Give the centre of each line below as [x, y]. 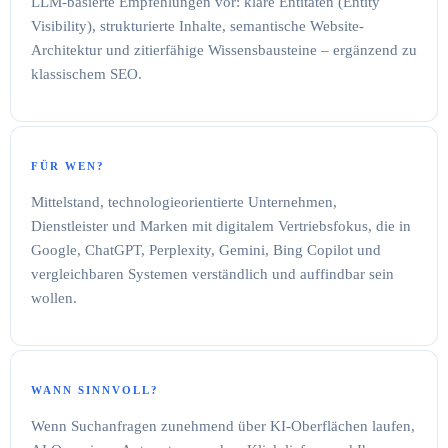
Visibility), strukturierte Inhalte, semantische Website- [197, 25]
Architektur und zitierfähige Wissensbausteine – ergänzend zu [224, 49]
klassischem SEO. [86, 73]
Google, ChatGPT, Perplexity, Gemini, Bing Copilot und [206, 249]
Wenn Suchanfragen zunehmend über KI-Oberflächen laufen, [223, 425]
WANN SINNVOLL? [95, 389]
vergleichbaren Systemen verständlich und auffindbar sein [212, 273]
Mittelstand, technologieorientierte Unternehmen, [184, 201]
